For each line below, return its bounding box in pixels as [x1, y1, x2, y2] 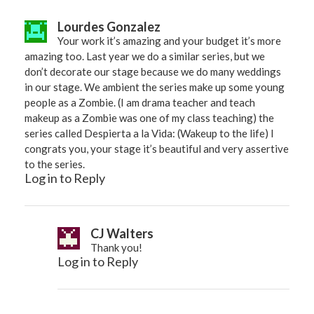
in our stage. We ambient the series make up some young [25, 80, 285, 93]
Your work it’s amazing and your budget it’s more [57, 34, 281, 47]
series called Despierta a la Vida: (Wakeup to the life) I [25, 126, 274, 139]
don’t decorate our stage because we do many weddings [25, 64, 281, 78]
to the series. [25, 157, 85, 170]
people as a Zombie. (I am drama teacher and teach [25, 95, 255, 109]
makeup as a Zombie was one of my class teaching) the [25, 111, 274, 124]
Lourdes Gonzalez [57, 18, 161, 34]
